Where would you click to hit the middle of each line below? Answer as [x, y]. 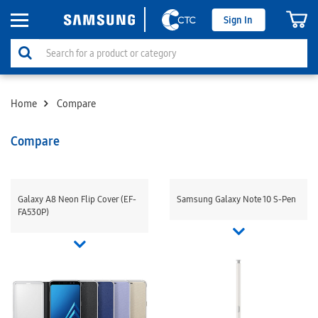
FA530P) [33, 212]
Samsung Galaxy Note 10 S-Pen [236, 199]
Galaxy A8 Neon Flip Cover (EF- [77, 199]
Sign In [238, 20]
